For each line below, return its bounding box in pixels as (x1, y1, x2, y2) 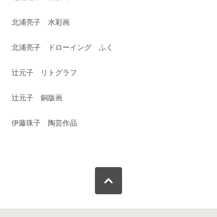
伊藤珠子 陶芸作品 (12, 119, 77, 127)
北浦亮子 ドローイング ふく (12, 43, 114, 52)
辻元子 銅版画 (12, 93, 63, 102)
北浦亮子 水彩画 (12, 18, 70, 27)
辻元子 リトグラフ (12, 68, 77, 77)
